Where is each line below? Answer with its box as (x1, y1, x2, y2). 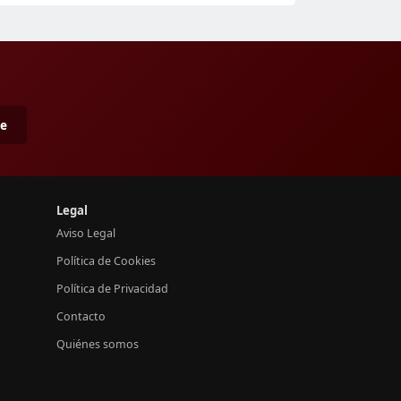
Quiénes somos (56, 336, 139, 352)
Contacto (56, 308, 106, 324)
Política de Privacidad (56, 280, 168, 296)
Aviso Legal (56, 225, 115, 241)
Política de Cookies (56, 252, 156, 269)
